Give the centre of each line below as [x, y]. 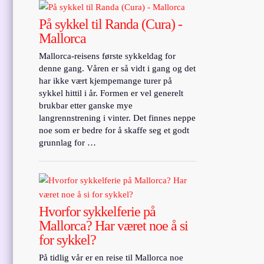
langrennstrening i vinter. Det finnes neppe [118, 118]
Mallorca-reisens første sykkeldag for [108, 56]
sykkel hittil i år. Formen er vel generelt [111, 93]
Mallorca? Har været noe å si [114, 225]
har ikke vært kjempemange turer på [106, 80]
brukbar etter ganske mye [86, 105]
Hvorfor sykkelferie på [98, 211]
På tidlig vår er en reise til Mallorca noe [111, 257]
